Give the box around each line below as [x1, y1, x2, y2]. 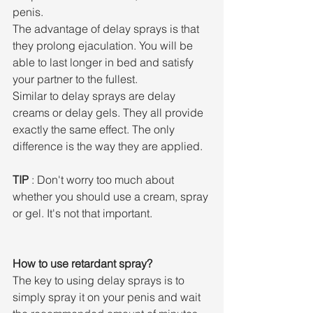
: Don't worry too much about [29, 173, 177, 187]
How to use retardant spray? [13, 256, 152, 270]
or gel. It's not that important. [13, 206, 152, 220]
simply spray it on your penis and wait [13, 290, 203, 304]
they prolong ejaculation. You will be [13, 38, 196, 52]
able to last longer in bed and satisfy [13, 55, 196, 69]
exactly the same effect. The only [13, 122, 177, 136]
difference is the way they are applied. [13, 139, 203, 153]
